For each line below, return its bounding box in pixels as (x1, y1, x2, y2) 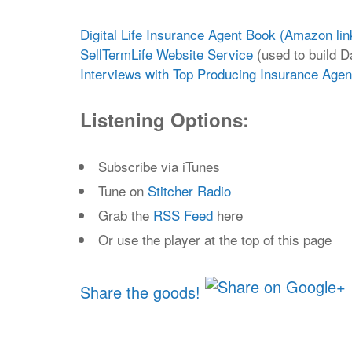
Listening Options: (80, 106, 249, 133)
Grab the (98, 205, 153, 225)
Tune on (98, 181, 148, 200)
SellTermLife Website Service (80, 44, 253, 64)
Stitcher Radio (148, 181, 231, 200)
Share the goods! (80, 280, 200, 303)
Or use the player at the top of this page (98, 229, 332, 249)
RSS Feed (153, 205, 213, 225)
